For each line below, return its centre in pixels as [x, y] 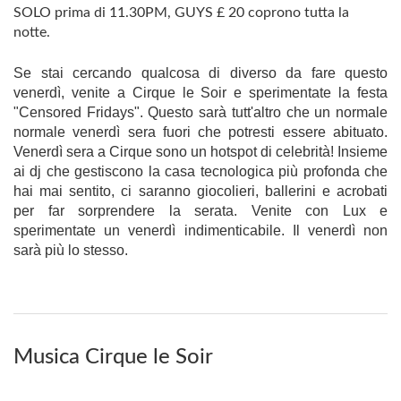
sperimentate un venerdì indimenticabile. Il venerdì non [200, 230]
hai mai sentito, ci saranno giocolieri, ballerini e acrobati [200, 191]
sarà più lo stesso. [71, 250]
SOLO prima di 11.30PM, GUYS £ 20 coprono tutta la [181, 13]
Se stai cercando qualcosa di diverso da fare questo [200, 73]
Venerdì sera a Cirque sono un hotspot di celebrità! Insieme [200, 152]
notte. [32, 32]
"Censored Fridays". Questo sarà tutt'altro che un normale [200, 112]
